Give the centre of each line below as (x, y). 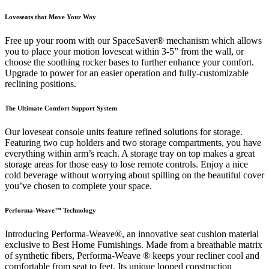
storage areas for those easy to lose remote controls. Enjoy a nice (126, 164)
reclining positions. (41, 83)
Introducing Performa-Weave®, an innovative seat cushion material (132, 234)
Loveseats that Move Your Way (50, 17)
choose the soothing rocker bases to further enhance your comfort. (129, 62)
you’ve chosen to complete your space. (78, 186)
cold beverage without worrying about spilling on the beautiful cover (134, 175)
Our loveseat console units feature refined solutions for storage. (124, 131)
